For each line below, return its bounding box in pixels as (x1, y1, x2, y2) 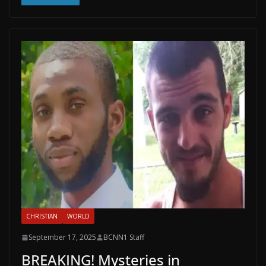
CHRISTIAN (26, 212, 58, 221)
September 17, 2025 (28, 232, 96, 243)
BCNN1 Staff (103, 232, 144, 243)
